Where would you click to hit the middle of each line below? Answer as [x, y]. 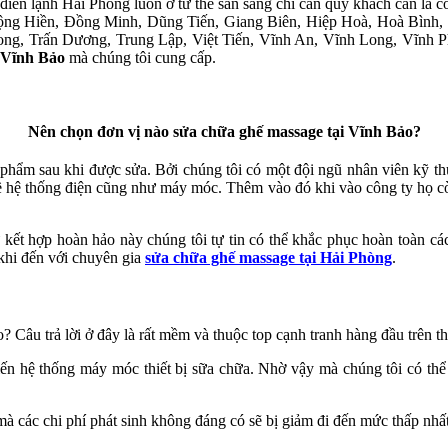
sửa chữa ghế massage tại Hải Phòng [268, 257]
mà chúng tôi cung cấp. [140, 58]
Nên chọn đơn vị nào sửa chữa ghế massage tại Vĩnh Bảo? [224, 131]
